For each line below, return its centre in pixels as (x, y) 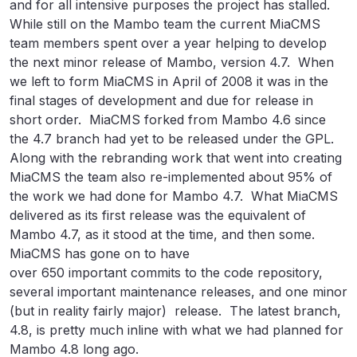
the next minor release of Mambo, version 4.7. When (172, 62)
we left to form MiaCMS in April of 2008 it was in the (169, 81)
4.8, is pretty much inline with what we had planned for (177, 330)
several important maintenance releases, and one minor (178, 292)
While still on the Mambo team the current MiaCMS (165, 24)
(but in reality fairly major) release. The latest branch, (175, 311)
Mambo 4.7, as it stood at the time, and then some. (164, 234)
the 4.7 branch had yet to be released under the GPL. (174, 139)
